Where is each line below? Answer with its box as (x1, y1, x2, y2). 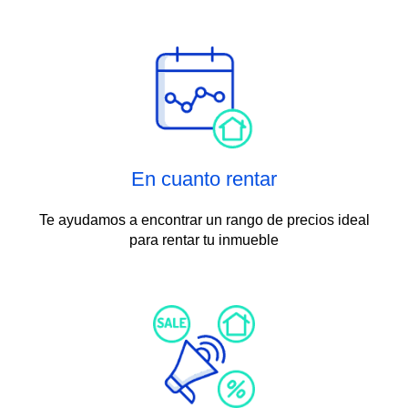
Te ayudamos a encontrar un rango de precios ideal (38, 212, 370, 229)
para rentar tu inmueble (129, 232, 279, 249)
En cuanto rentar (131, 168, 277, 191)
